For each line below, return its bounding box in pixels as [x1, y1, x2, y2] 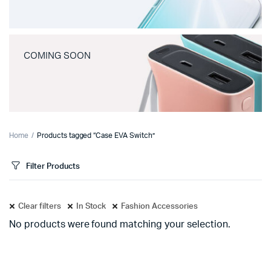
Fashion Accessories [121, 203, 198, 211]
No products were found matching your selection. [9, 220, 230, 229]
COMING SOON [24, 50, 91, 62]
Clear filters [18, 203, 61, 211]
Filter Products [26, 162, 80, 171]
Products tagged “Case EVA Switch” [36, 132, 155, 139]
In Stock [76, 203, 106, 211]
